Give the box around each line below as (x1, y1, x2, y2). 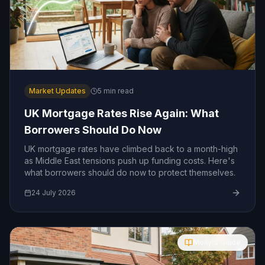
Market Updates (29, 86, 86, 95)
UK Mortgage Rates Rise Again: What (24, 107, 219, 119)
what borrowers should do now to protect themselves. (24, 167, 235, 177)
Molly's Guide (193, 238, 241, 247)
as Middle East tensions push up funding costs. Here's (24, 156, 235, 166)
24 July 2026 (31, 188, 76, 197)
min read (102, 86, 134, 95)
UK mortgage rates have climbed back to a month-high (24, 144, 238, 154)
